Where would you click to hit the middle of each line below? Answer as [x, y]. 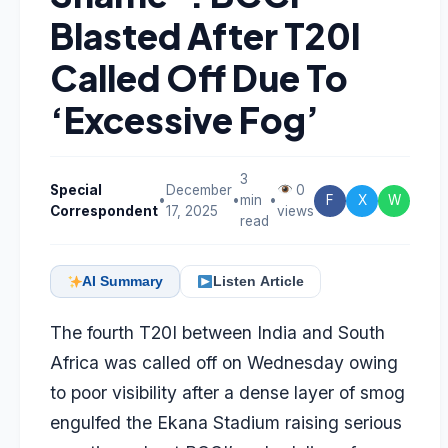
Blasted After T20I [205, 35]
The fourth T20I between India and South [217, 332]
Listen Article [258, 281]
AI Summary [123, 281]
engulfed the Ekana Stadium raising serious [226, 422]
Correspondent [104, 210]
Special [76, 189]
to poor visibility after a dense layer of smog [227, 392]
